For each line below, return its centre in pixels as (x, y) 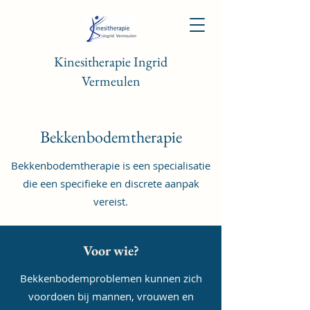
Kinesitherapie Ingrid (111, 62)
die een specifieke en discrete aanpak (111, 183)
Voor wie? (111, 250)
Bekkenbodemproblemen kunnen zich (111, 278)
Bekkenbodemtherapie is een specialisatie (111, 165)
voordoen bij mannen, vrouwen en (111, 296)
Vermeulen (111, 81)
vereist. (111, 201)
